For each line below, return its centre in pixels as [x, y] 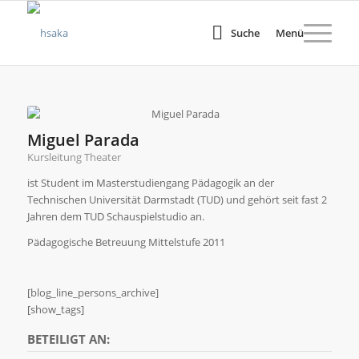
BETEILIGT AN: [68, 339]
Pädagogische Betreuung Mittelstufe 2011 [126, 242]
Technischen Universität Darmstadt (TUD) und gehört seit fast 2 [177, 200]
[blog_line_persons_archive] [93, 293]
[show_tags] [55, 310]
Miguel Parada [83, 139]
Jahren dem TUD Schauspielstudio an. [115, 217]
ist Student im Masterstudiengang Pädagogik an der [150, 183]
